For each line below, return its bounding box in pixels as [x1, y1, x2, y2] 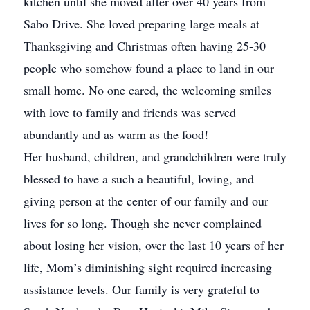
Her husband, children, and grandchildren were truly [24, 148, 286, 165]
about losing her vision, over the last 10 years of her [24, 237, 284, 253]
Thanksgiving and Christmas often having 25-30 [24, 37, 266, 54]
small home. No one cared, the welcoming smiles [24, 82, 271, 98]
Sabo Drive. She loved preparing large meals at [24, 15, 259, 32]
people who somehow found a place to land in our [24, 60, 274, 76]
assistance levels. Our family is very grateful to [24, 281, 259, 298]
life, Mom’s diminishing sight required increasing [24, 259, 272, 275]
